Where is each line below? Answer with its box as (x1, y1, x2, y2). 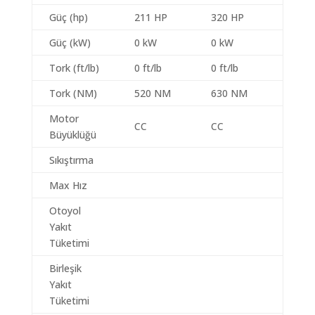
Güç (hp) (49, 11, 88, 24)
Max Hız (49, 179, 87, 192)
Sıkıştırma (49, 153, 94, 167)
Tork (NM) (49, 86, 97, 100)
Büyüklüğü (49, 128, 96, 141)
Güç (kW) (49, 36, 91, 49)
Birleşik (49, 262, 82, 275)
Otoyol (49, 204, 81, 217)
